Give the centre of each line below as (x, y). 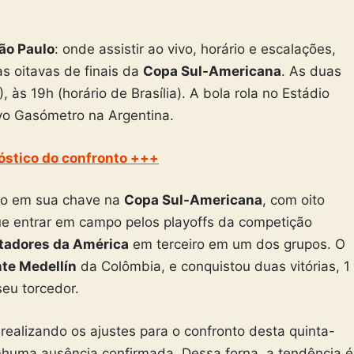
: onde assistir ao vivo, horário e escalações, (195, 49)
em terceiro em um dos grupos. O (237, 245)
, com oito (294, 200)
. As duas (311, 72)
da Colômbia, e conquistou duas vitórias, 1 (213, 267)
